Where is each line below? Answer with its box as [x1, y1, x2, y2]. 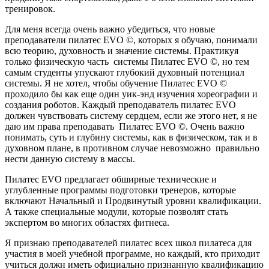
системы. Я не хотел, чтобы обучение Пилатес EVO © [5, 78, 227, 89]
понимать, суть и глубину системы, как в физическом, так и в [5, 132, 258, 143]
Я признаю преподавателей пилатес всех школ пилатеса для [5, 238, 252, 249]
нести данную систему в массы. [5, 154, 135, 165]
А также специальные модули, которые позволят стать [5, 207, 228, 217]
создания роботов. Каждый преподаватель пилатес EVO [5, 100, 236, 110]
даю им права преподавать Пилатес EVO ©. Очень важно [5, 121, 244, 132]
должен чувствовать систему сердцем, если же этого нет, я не [5, 110, 257, 121]
